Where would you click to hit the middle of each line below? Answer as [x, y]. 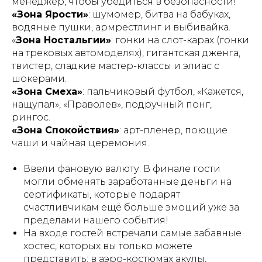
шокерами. [39, 78]
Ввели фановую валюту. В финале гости [122, 168]
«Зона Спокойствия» [65, 130]
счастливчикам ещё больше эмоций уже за [131, 207]
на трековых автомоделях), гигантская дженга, [126, 53]
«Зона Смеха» [47, 91]
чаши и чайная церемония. [80, 143]
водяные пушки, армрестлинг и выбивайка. [121, 27]
